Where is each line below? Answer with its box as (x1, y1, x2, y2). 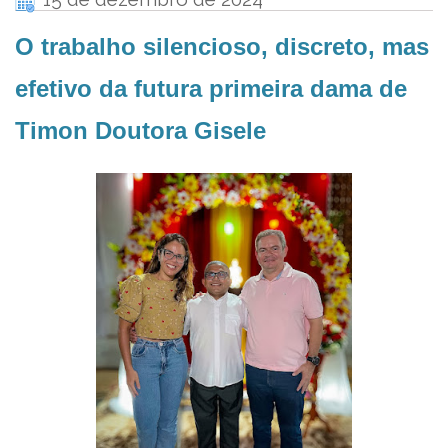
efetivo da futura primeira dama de (15, 75, 407, 103)
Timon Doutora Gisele (15, 117, 266, 145)
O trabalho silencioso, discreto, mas (15, 33, 429, 61)
